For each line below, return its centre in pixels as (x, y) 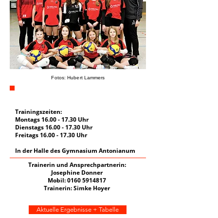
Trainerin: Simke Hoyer (77, 188)
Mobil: (57, 180)
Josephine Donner (77, 173)
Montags (28, 119)
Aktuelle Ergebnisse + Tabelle (78, 209)
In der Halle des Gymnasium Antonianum (75, 151)
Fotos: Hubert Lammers (78, 78)
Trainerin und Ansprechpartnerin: (77, 165)
